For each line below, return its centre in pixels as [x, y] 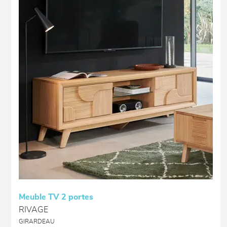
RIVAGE [33, 210]
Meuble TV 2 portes [56, 197]
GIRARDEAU [37, 222]
